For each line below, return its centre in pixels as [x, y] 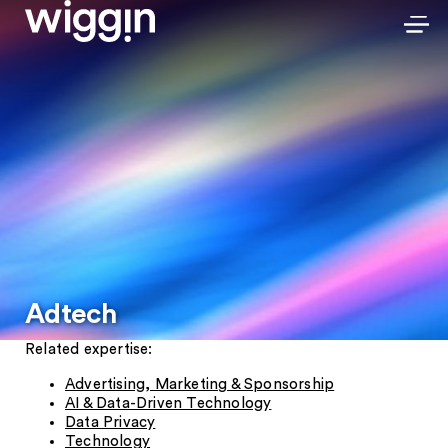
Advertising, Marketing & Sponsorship [200, 384]
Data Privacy [110, 422]
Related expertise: [89, 349]
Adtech [71, 314]
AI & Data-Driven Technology [168, 403]
